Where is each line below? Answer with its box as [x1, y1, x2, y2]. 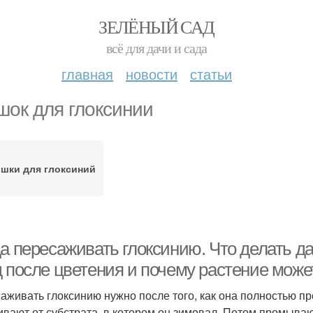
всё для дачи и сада [106, 38, 207, 57]
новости [126, 64, 177, 84]
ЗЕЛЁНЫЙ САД [99, 15, 214, 38]
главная [61, 64, 113, 84]
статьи [190, 64, 232, 84]
